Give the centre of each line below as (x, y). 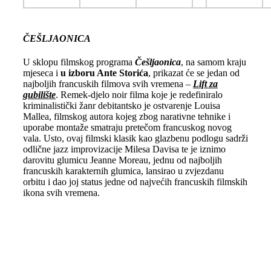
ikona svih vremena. (61, 193)
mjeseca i (41, 73)
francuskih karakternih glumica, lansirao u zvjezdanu (123, 171)
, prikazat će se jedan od (194, 73)
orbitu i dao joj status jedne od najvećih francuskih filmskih (135, 182)
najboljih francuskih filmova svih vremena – (108, 84)
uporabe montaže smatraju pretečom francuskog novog (127, 128)
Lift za (205, 84)
